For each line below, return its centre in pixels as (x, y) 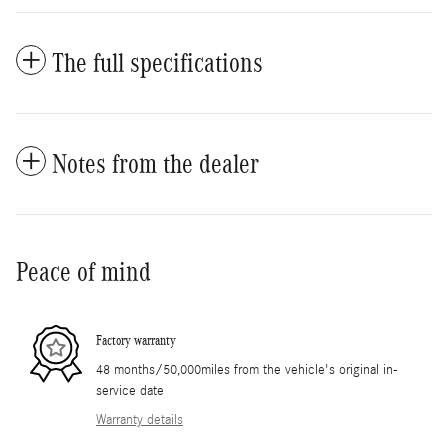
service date (130, 390)
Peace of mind (83, 271)
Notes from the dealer (155, 163)
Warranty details (139, 419)
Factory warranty (136, 341)
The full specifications (157, 62)
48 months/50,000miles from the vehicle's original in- (247, 369)
